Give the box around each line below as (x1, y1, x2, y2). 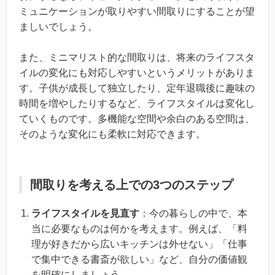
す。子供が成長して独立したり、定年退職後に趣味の (19, 83, 255, 94)
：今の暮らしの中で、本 (139, 208, 247, 219)
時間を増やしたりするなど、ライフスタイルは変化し (19, 98, 255, 109)
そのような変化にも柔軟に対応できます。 (19, 129, 206, 140)
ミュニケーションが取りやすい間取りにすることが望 (19, 6, 255, 17)
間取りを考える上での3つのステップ (30, 178, 233, 192)
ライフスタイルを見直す (31, 208, 139, 219)
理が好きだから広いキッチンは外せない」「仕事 (31, 239, 247, 250)
